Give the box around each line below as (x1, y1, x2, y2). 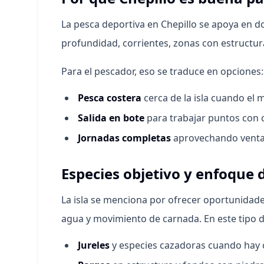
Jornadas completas (78, 131, 171, 144)
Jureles (78, 239, 110, 252)
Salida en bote (78, 111, 144, 124)
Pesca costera (78, 91, 141, 104)
